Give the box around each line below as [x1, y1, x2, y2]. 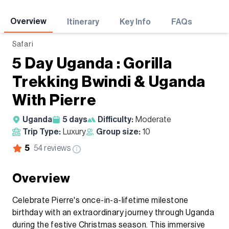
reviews [42, 144, 71, 152]
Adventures [23, 11, 75, 20]
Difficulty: [98, 115, 133, 124]
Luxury [63, 127, 86, 136]
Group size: [96, 127, 141, 136]
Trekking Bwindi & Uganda [12, 74, 205, 89]
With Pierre [12, 92, 97, 108]
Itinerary [67, 18, 99, 26]
